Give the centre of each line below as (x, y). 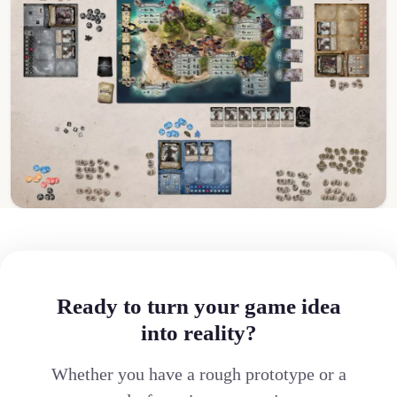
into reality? (198, 332)
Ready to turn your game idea (198, 306)
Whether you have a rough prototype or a (198, 374)
